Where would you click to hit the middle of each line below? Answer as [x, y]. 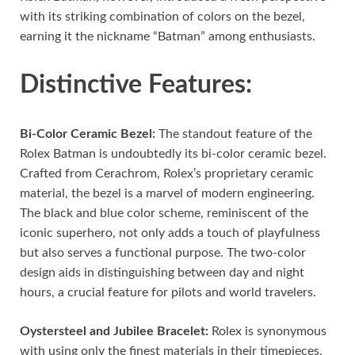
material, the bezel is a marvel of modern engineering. [167, 194]
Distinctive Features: [136, 85]
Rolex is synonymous [267, 332]
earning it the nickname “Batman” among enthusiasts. [168, 36]
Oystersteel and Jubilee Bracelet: [114, 332]
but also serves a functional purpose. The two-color [163, 253]
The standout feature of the [234, 134]
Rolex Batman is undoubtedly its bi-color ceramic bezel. [173, 154]
